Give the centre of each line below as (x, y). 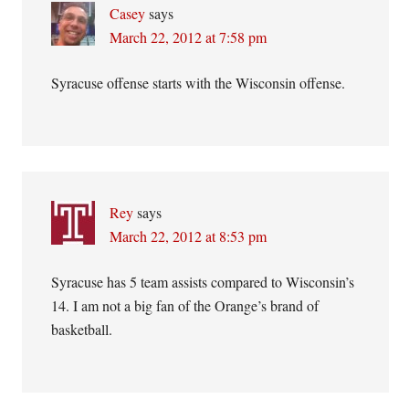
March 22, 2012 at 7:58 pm (189, 37)
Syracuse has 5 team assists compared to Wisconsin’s (203, 282)
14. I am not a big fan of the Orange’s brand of (185, 305)
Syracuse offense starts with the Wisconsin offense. (199, 83)
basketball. (82, 329)
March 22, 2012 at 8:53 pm (189, 236)
